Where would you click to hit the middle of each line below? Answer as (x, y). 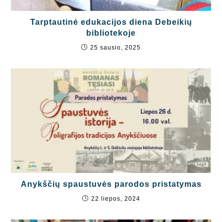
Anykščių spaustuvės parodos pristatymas (111, 184)
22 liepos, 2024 (115, 199)
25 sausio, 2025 (115, 48)
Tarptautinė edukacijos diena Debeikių (111, 22)
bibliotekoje (111, 33)
